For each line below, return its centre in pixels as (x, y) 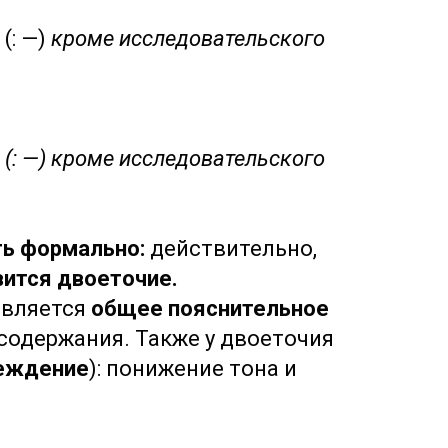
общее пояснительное (210, 308)
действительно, (233, 248)
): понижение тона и (193, 368)
